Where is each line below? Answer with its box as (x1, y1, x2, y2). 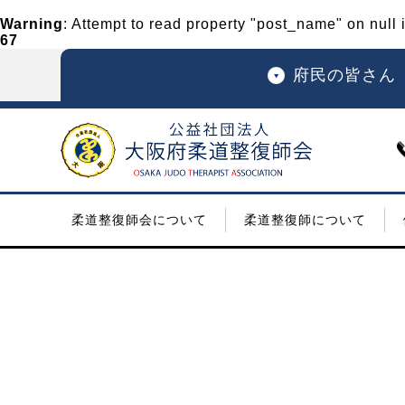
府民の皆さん (292, 66, 396, 84)
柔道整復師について (243, 212, 366, 227)
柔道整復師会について (71, 212, 207, 227)
